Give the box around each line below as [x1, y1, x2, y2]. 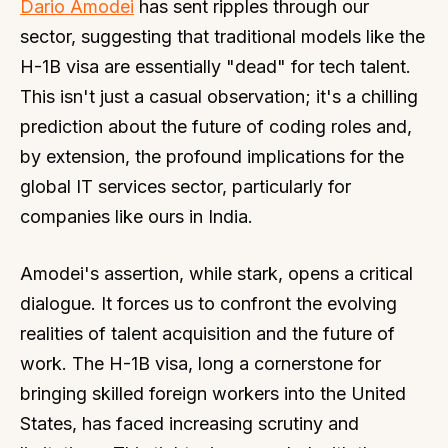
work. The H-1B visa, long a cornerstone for [20, 353, 381, 374]
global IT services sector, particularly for [20, 176, 351, 197]
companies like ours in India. [20, 206, 253, 227]
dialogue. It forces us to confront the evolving [20, 293, 397, 314]
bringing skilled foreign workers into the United [20, 383, 406, 404]
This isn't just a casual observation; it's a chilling [20, 86, 418, 107]
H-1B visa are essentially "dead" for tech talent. [20, 56, 411, 77]
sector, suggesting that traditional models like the [20, 26, 425, 47]
